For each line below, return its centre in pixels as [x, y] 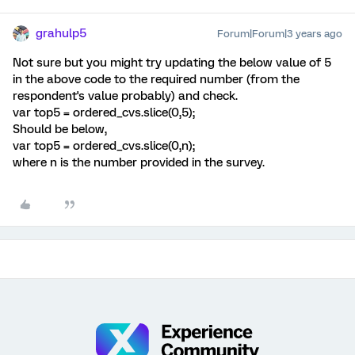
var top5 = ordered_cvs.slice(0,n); [104, 145]
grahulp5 [61, 33]
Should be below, [60, 129]
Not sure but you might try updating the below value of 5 [172, 62]
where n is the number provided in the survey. [139, 162]
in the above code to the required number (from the [156, 79]
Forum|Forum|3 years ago [280, 33]
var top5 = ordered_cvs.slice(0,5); [104, 112]
